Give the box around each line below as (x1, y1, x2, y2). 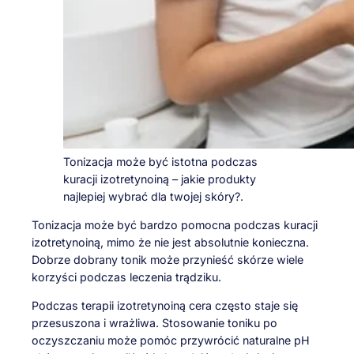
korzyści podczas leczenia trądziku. (32, 270, 221, 284)
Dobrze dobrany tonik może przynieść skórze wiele (32, 253, 303, 267)
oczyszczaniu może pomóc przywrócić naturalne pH (32, 333, 310, 348)
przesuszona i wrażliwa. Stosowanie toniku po (32, 316, 277, 330)
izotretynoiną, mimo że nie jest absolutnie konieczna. (32, 235, 309, 250)
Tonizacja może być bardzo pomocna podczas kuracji (32, 218, 318, 232)
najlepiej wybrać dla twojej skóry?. (63, 189, 243, 203)
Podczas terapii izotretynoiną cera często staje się (32, 299, 298, 313)
